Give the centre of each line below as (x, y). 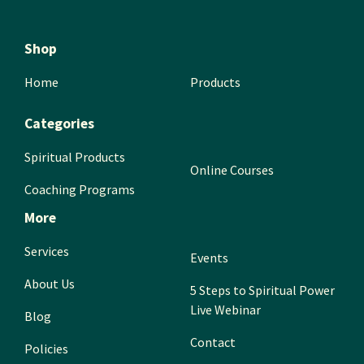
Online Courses (232, 170)
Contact (213, 342)
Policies (46, 349)
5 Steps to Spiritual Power (262, 290)
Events (209, 258)
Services (47, 251)
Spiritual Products (75, 157)
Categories (59, 123)
